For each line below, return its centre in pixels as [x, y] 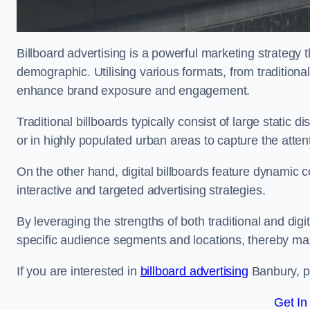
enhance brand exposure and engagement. [134, 91]
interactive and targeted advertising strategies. [143, 190]
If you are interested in [79, 271]
